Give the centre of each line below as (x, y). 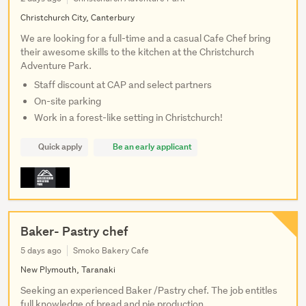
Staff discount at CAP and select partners (123, 85)
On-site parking (68, 101)
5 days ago (41, 251)
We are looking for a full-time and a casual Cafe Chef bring (145, 39)
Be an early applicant (152, 147)
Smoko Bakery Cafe (111, 251)
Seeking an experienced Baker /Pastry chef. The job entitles (149, 291)
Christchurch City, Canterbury (78, 18)
